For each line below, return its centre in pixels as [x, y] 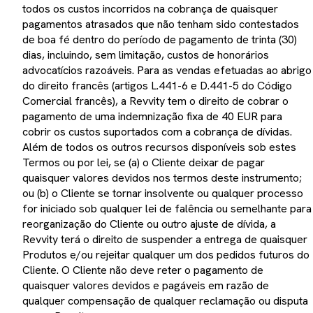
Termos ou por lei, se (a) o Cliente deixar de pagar [144, 162]
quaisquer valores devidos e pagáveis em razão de [146, 285]
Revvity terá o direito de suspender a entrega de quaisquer [165, 239]
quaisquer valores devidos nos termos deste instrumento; [162, 177]
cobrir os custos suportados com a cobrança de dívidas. [157, 131]
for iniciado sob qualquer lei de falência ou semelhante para [167, 208]
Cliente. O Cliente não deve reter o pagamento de [143, 270]
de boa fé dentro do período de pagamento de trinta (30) [160, 39]
